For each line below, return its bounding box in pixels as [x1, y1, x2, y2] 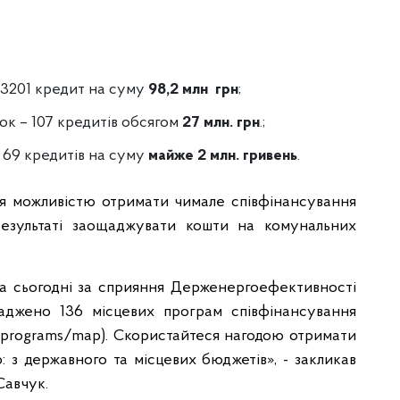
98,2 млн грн [148, 81, 238, 99]
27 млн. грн [182, 114, 260, 132]
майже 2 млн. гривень [148, 147, 297, 165]
